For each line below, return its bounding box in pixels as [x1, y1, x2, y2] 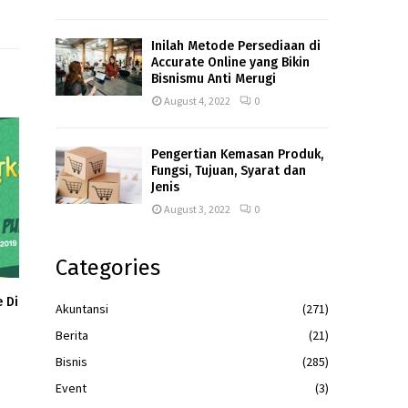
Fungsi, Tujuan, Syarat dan [151, 162, 306, 178]
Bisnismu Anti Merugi [151, 70, 276, 87]
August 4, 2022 [164, 93, 230, 107]
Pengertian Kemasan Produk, [151, 146, 323, 162]
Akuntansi [56, 300, 108, 317]
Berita [56, 326, 88, 343]
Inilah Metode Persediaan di [151, 37, 321, 54]
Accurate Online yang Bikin [151, 54, 310, 70]
